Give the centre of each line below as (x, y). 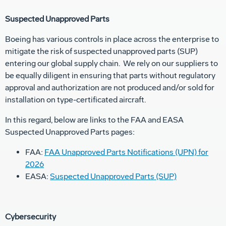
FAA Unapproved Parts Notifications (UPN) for (126, 152)
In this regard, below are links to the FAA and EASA (94, 120)
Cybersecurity (31, 217)
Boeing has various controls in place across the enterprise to (112, 39)
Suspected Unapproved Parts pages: (70, 132)
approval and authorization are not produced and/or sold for (110, 88)
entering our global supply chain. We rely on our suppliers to (111, 64)
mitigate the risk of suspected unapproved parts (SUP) (101, 51)
